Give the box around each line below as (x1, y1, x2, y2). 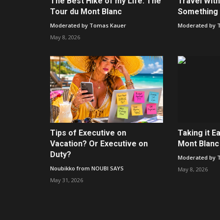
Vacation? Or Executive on (50, 139, 148, 149)
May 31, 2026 (50, 176, 83, 184)
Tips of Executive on (50, 128, 126, 138)
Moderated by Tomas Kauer (50, 21, 126, 29)
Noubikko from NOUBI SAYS (50, 165, 124, 172)
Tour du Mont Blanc (50, 6, 122, 16)
